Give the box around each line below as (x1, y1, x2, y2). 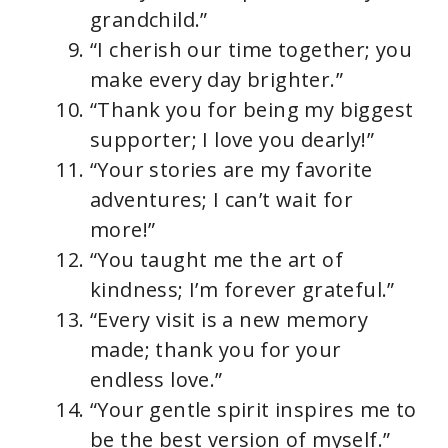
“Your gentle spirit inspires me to (90, 396, 417, 424)
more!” (90, 216, 156, 244)
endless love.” (90, 366, 223, 394)
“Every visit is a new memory (90, 306, 369, 334)
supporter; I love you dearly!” (90, 126, 374, 154)
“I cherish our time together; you (90, 36, 413, 64)
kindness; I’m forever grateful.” (90, 276, 395, 304)
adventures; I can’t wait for (90, 186, 354, 214)
